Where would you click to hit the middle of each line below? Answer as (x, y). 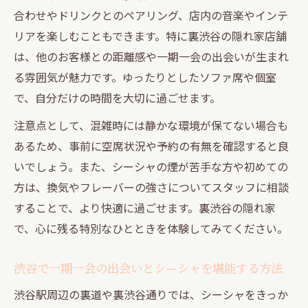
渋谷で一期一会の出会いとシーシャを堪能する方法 (148, 267)
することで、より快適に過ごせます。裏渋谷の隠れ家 (145, 207)
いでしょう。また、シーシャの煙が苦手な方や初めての (151, 166)
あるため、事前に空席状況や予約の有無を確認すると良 (151, 145)
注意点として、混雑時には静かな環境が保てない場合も (151, 125)
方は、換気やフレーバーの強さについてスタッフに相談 (151, 187)
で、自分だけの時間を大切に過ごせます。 (117, 97)
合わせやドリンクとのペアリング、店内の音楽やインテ (151, 15)
